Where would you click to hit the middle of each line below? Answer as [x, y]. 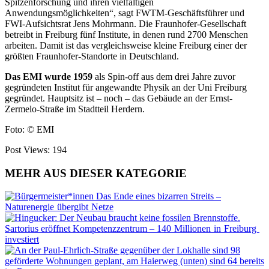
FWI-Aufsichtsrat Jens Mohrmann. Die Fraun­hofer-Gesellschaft [125, 23]
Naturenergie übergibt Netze [59, 207]
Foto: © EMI [29, 129]
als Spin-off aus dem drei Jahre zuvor [164, 76]
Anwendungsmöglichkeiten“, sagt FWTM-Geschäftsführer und [125, 13]
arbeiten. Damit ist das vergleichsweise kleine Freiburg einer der [126, 45]
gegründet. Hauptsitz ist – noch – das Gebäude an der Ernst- [119, 98]
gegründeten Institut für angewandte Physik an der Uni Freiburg [126, 87]
